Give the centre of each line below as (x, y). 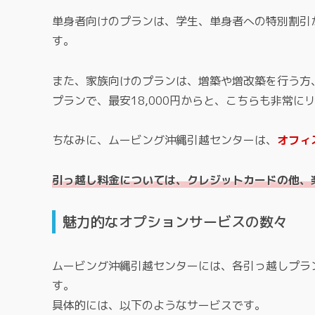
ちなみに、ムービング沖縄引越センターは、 (165, 140)
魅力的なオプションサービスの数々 (175, 221)
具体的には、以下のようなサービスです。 (159, 306)
